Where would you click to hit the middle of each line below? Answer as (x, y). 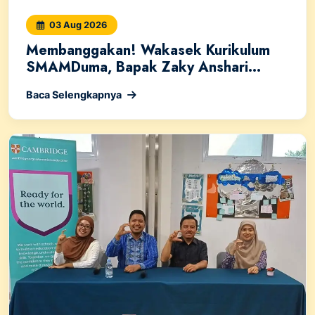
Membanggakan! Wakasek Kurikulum (148, 51)
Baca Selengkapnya (74, 95)
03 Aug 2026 (77, 25)
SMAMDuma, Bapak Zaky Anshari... (143, 67)
